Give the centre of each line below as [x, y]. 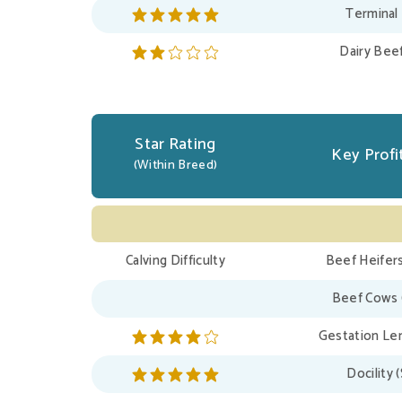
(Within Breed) [175, 166]
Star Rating [175, 145]
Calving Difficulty [175, 261]
